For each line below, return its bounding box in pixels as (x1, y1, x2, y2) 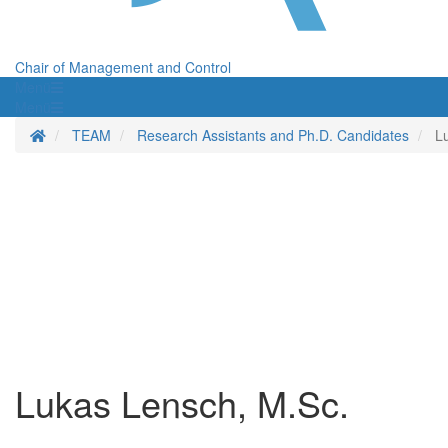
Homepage (45, 124, 115, 145)
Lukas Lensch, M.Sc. (15, 377, 349, 429)
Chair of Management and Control (15, 57, 231, 78)
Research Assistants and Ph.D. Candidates (137, 125, 409, 146)
